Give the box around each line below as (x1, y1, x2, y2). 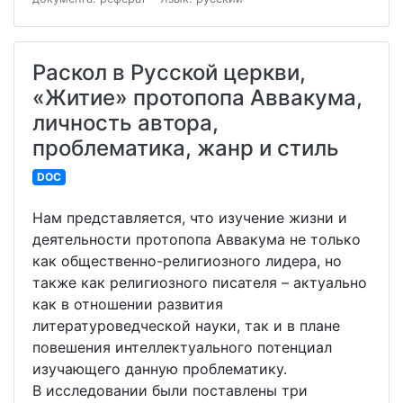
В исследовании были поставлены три (32, 381, 308, 400)
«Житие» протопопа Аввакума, (32, 85, 363, 112)
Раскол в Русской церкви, (32, 59, 306, 86)
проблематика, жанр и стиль (32, 135, 339, 162)
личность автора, (32, 110, 219, 137)
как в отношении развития (32, 295, 223, 314)
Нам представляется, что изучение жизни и (32, 209, 347, 228)
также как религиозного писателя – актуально (32, 273, 367, 292)
